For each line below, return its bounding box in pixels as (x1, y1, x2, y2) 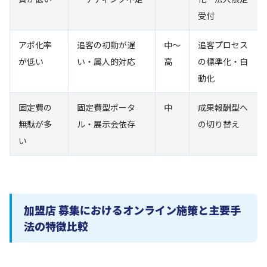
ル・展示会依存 (77, 118, 135, 130)
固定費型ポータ (77, 101, 135, 113)
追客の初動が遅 (77, 39, 135, 51)
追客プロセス (198, 39, 248, 51)
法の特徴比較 (24, 218, 88, 234)
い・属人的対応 (77, 55, 135, 67)
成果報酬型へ (198, 101, 248, 113)
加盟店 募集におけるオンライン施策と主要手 (24, 202, 241, 218)
